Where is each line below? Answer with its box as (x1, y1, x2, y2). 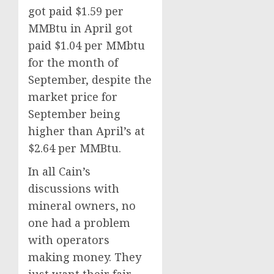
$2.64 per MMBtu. (28, 141, 121, 156)
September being (28, 106, 120, 122)
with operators (28, 232, 109, 248)
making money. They (28, 250, 141, 265)
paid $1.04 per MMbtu (28, 38, 145, 53)
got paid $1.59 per (28, 4, 124, 19)
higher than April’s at (28, 124, 145, 139)
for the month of (28, 55, 118, 70)
